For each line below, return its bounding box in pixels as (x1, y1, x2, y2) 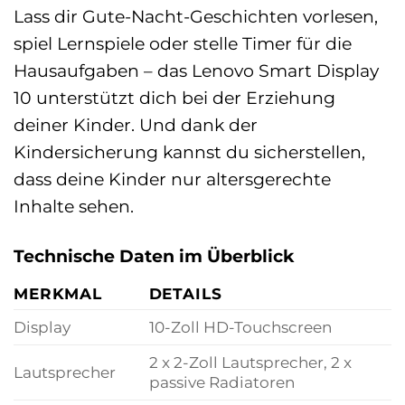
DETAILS (148, 283, 222, 303)
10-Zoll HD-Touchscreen (148, 316, 332, 336)
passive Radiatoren (148, 372, 295, 391)
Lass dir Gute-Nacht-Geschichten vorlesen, (14, 5, 378, 28)
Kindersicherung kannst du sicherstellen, (14, 141, 365, 164)
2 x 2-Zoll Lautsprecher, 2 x (148, 352, 352, 372)
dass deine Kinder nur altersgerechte (14, 168, 331, 191)
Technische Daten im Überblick (14, 245, 294, 268)
